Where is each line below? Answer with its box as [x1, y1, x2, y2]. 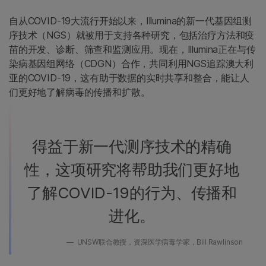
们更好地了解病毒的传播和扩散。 [9, 86, 150, 99]
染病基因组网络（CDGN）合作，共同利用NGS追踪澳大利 [9, 58, 254, 70]
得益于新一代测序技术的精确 [32, 137, 232, 156]
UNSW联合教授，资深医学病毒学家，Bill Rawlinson [75, 237, 243, 247]
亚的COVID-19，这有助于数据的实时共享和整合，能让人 [9, 72, 249, 84]
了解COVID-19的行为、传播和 [26, 183, 237, 202]
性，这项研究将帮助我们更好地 [24, 160, 239, 179]
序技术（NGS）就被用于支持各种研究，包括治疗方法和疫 [9, 29, 255, 42]
